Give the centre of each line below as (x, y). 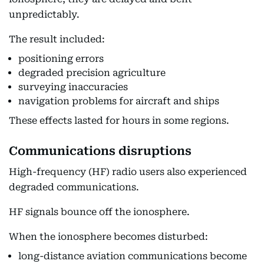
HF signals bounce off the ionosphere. (99, 212)
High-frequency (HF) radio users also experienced (128, 171)
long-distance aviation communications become (133, 256)
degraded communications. (74, 187)
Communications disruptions (100, 151)
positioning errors (61, 58)
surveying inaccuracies (73, 87)
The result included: (57, 39)
